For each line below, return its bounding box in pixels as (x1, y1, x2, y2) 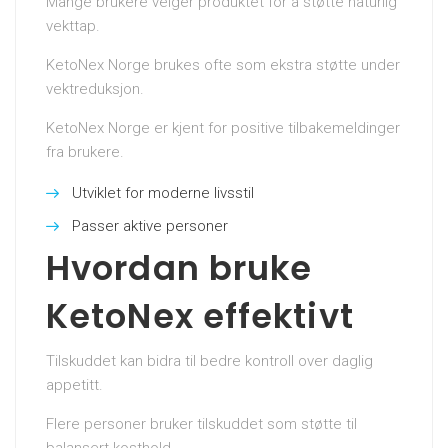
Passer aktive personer (72, 216, 228, 235)
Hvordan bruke (46, 244, 313, 292)
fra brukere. (46, 142, 124, 161)
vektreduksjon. (46, 79, 144, 98)
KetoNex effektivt (46, 292, 354, 340)
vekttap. (46, 16, 100, 35)
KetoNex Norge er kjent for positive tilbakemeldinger (46, 118, 400, 137)
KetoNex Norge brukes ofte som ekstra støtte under (46, 55, 400, 74)
